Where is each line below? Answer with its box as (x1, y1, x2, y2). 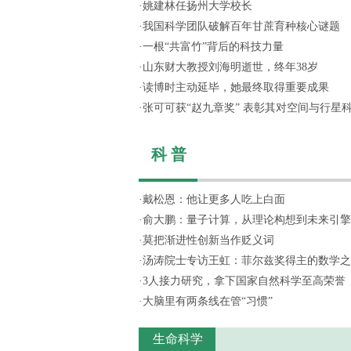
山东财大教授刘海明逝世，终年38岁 (143, 61, 318, 73)
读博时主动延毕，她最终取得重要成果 (143, 81, 329, 93)
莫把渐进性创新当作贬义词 (143, 234, 274, 246)
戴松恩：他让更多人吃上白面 (143, 194, 285, 205)
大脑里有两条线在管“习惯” (143, 295, 273, 307)
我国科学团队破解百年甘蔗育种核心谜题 (143, 20, 340, 32)
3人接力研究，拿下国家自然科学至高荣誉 (143, 275, 346, 287)
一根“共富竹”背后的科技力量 (143, 41, 284, 52)
